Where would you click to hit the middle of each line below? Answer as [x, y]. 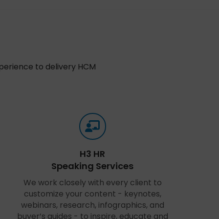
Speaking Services [93, 166]
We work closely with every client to [92, 183]
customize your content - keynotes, [92, 194]
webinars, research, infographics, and [92, 205]
